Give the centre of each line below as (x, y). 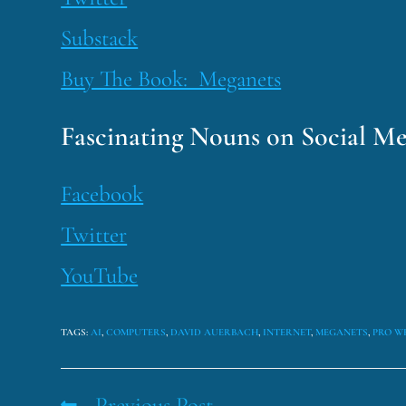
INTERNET (287, 332)
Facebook (102, 193)
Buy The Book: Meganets (171, 78)
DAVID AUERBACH (215, 332)
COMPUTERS (136, 332)
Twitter (94, 234)
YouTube (100, 275)
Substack (100, 38)
